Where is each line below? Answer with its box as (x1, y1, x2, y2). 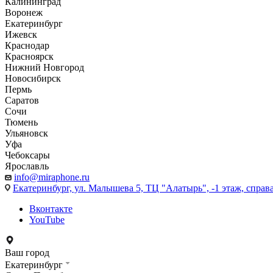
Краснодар (5, 40, 49, 51)
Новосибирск (5, 73, 61, 83)
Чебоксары (5, 150, 50, 160)
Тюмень (5, 117, 38, 127)
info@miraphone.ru (14, 172, 90, 182)
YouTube (29, 214, 65, 225)
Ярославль (5, 161, 49, 171)
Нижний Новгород (5, 62, 84, 73)
